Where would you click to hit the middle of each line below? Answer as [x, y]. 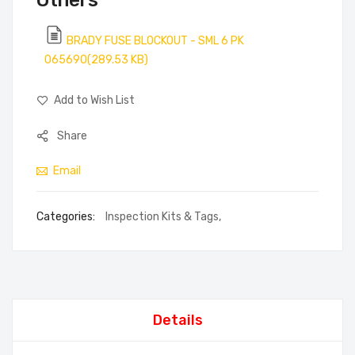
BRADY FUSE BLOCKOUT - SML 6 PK [155, 41]
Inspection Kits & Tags [162, 217]
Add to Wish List [94, 101]
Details [177, 321]
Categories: [67, 217]
